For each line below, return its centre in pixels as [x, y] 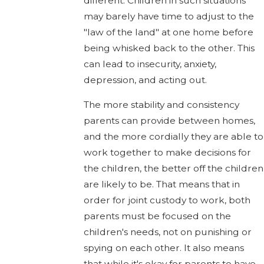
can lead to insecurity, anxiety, [150, 64]
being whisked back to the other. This [169, 48]
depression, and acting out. [146, 80]
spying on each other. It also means [164, 248]
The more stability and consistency [162, 105]
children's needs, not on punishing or [168, 232]
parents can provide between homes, [170, 121]
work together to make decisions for [168, 153]
